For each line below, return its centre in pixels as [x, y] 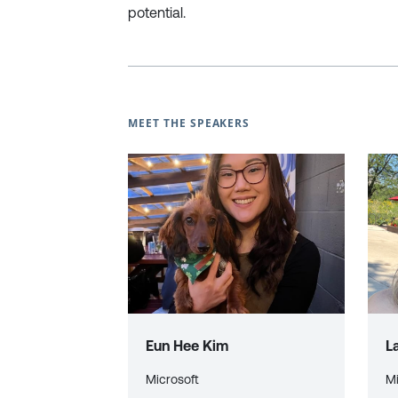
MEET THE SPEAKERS [189, 123]
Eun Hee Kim [187, 346]
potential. [157, 12]
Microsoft [172, 379]
